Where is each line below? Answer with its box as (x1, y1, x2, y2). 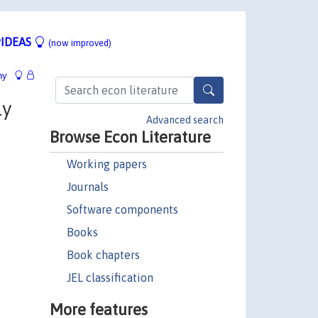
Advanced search (146, 114, 224, 126)
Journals (66, 180, 109, 193)
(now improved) (48, 37, 111, 48)
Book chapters (66, 248, 140, 261)
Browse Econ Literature (49, 127, 211, 146)
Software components (66, 202, 178, 216)
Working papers (66, 157, 147, 170)
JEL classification (66, 270, 153, 284)
